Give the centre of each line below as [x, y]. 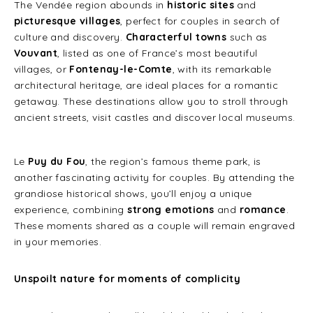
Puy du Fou [57, 161]
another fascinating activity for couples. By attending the [154, 177]
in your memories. [58, 242]
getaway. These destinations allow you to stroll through [151, 101]
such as [247, 37]
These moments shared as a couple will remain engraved [155, 226]
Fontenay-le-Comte [121, 69]
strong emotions [171, 210]
